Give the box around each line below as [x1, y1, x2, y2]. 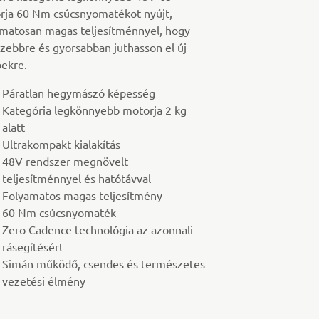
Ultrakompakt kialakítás [1, 137, 120, 152]
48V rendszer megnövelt [1, 154, 128, 169]
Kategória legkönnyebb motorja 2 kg [1, 103, 187, 117]
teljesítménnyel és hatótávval [1, 171, 151, 186]
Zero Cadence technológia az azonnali [1, 222, 193, 237]
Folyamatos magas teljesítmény [1, 188, 162, 203]
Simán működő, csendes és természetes [1, 256, 205, 271]
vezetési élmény [1, 273, 85, 288]
